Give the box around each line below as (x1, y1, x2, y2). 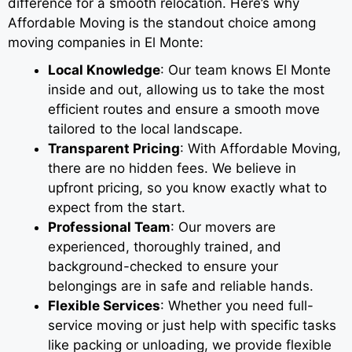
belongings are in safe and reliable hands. (48, 277, 313, 294)
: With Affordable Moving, (180, 140, 341, 156)
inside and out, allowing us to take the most (48, 81, 324, 97)
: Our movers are (170, 218, 276, 235)
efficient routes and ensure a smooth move (48, 101, 320, 117)
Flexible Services (48, 297, 160, 313)
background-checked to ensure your (48, 258, 278, 274)
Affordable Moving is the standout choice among (8, 14, 316, 31)
